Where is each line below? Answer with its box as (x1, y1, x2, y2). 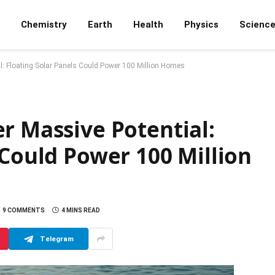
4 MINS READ (61, 207, 100, 214)
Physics (184, 19, 219, 30)
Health (133, 19, 163, 30)
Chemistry (21, 19, 67, 30)
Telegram (39, 234, 74, 243)
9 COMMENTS (2, 207, 45, 214)
